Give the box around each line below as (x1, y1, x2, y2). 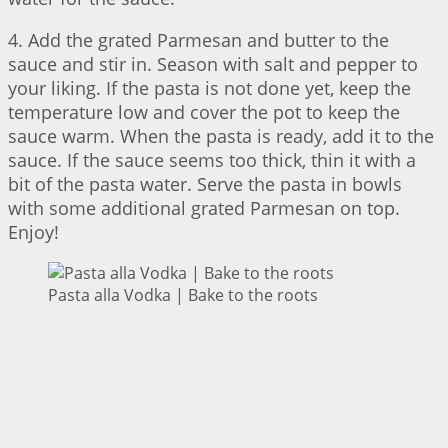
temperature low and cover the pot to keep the (8, 100, 400, 125)
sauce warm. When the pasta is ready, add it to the (8, 124, 434, 149)
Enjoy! (8, 220, 59, 245)
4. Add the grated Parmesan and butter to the (8, 28, 389, 53)
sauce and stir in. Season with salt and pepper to (8, 52, 418, 77)
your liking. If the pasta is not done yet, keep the (8, 76, 411, 101)
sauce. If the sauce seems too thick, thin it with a (8, 148, 416, 173)
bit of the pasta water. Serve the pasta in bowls (8, 172, 402, 197)
